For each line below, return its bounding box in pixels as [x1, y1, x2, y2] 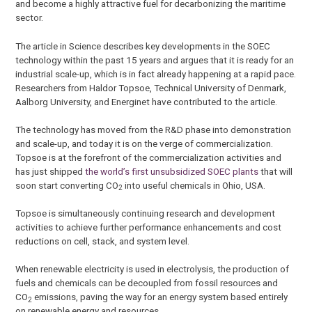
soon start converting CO [15, 179, 119, 191]
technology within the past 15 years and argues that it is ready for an [15, 54, 295, 65]
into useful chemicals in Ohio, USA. [123, 179, 266, 191]
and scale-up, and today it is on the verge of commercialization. [15, 137, 274, 149]
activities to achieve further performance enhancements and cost [15, 221, 282, 233]
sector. [15, 12, 44, 24]
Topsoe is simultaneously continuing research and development [15, 208, 276, 219]
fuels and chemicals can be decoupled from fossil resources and [15, 277, 279, 289]
